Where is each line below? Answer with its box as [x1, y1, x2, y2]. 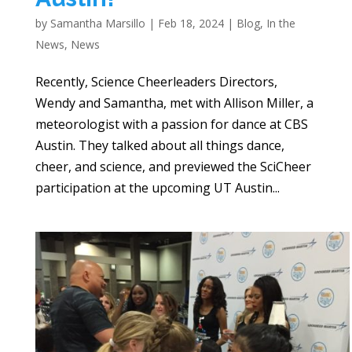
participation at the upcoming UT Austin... [35, 179, 280, 197]
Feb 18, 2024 [157, 16, 224, 31]
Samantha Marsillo [49, 16, 145, 31]
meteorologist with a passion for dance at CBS [35, 115, 308, 134]
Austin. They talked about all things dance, [35, 137, 284, 155]
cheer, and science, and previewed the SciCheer [35, 158, 311, 176]
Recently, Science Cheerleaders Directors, [35, 73, 277, 91]
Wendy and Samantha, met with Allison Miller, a [35, 94, 313, 112]
